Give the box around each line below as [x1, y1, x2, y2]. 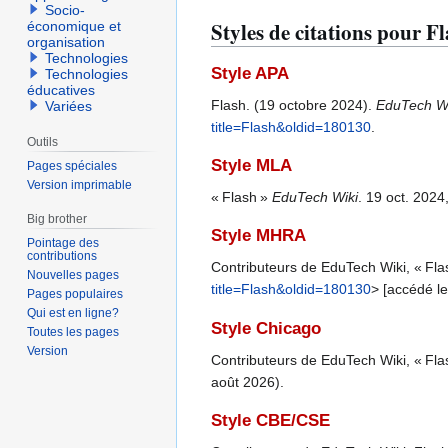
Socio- [45, 2, 86, 19]
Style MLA [211, 156, 292, 176]
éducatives [27, 82, 96, 99]
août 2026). [211, 373, 284, 390]
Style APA [211, 63, 289, 83]
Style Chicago [211, 318, 321, 338]
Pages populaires [27, 286, 124, 301]
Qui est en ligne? [27, 305, 120, 320]
